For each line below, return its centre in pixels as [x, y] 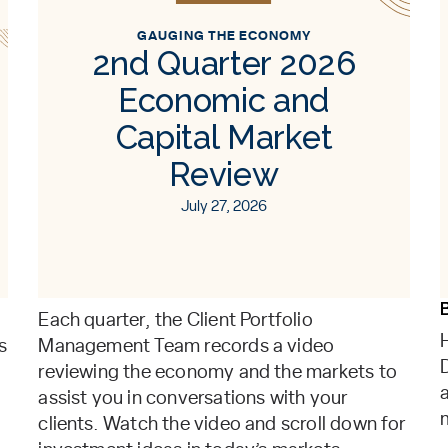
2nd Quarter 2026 [224, 63]
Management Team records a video [186, 346]
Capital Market [224, 137]
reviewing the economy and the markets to [217, 372]
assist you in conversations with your [193, 398]
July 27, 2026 [224, 206]
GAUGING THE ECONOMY [224, 36]
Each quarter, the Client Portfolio [175, 320]
